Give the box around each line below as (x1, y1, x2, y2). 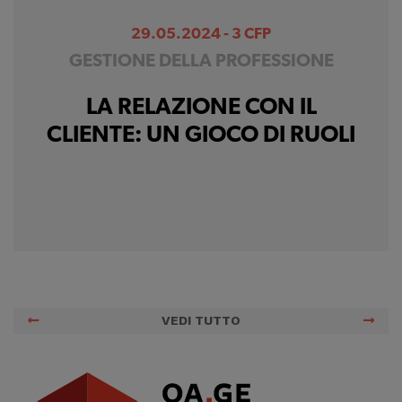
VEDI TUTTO (162, 313, 240, 328)
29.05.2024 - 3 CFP (131, 26, 271, 42)
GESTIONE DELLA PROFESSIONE (68, 52, 334, 71)
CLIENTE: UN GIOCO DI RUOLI (47, 123, 355, 148)
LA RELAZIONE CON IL (85, 95, 317, 120)
